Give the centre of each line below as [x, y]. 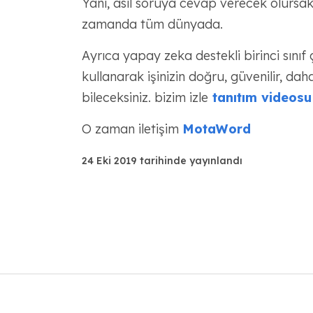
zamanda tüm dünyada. [152, 24]
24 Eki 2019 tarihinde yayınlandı [162, 161]
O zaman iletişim [132, 129]
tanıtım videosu [260, 97]
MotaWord [216, 129]
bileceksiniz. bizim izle [145, 97]
